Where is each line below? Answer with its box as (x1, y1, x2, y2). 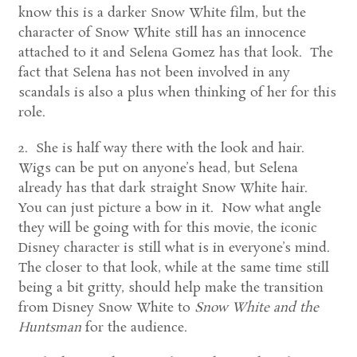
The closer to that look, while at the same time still (18, 259, 329, 277)
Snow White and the (194, 299, 319, 317)
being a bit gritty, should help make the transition (18, 279, 324, 297)
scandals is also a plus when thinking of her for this (18, 84, 336, 102)
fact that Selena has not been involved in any (18, 64, 290, 82)
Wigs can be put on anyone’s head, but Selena (18, 159, 298, 178)
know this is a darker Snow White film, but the (18, 4, 306, 22)
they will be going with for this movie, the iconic (18, 219, 317, 237)
